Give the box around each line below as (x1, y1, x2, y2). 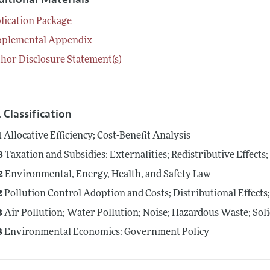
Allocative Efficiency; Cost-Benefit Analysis (2, 131, 191, 142)
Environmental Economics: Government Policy (2, 228, 210, 238)
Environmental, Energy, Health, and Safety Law (3, 170, 212, 180)
